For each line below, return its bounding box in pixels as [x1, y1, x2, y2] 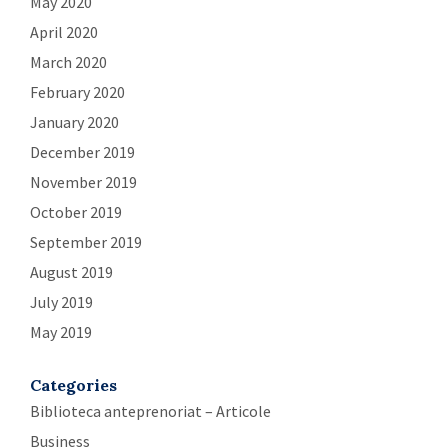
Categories [30, 375, 117, 396]
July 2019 [30, 292, 93, 313]
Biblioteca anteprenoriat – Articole [30, 401, 271, 422]
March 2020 [30, 52, 107, 73]
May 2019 [30, 322, 92, 343]
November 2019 [30, 172, 137, 193]
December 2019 [30, 142, 135, 163]
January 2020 [30, 112, 119, 133]
